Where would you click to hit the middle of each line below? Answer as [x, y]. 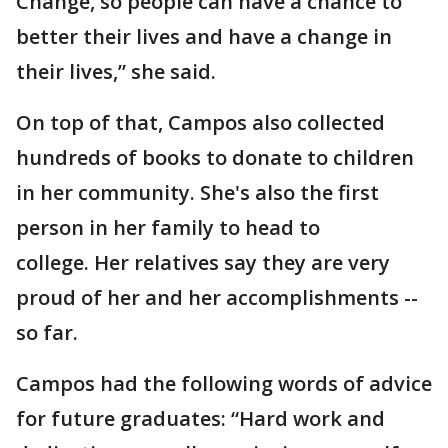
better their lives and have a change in [204, 37]
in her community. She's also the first [197, 193]
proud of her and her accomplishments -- [217, 298]
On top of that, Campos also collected [200, 123]
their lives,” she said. [116, 72]
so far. [47, 333]
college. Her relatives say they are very [203, 263]
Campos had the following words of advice [224, 384]
